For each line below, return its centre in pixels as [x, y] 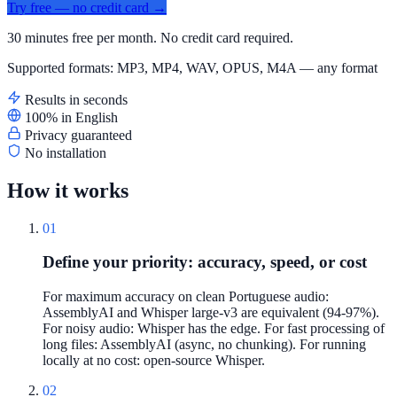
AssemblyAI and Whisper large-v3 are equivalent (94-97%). [211, 313]
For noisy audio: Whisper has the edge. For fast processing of [214, 329]
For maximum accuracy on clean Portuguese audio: [186, 297]
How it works [68, 190]
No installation [66, 152]
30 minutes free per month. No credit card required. [150, 37]
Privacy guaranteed [78, 135]
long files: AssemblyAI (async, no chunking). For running [204, 345]
